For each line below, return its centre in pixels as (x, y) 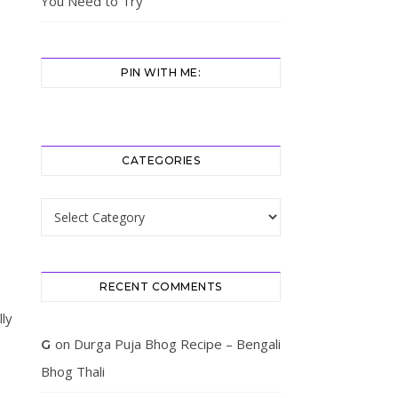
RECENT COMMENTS (161, 287)
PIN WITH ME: (161, 72)
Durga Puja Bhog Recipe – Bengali (177, 344)
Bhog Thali (73, 371)
